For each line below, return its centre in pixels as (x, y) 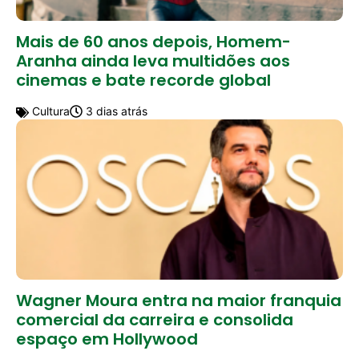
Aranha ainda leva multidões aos (153, 61)
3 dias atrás (115, 111)
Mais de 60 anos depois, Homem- (153, 41)
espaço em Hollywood (107, 339)
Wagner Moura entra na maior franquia (179, 300)
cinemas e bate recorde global (143, 80)
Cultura (49, 111)
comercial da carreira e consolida (155, 319)
